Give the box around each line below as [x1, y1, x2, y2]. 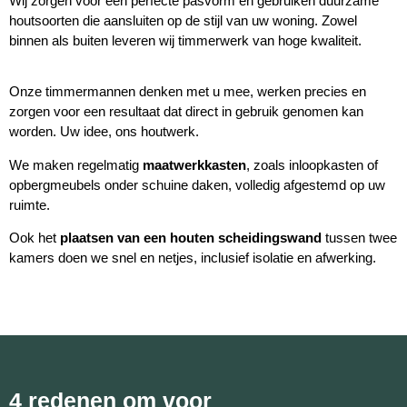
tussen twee [322, 229, 397, 245]
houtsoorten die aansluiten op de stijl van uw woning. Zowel [9, 12, 357, 28]
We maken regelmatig [9, 156, 143, 173]
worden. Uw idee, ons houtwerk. [9, 124, 199, 140]
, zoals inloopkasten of [246, 156, 378, 173]
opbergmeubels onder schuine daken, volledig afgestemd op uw [9, 176, 385, 193]
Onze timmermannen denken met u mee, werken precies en [9, 84, 366, 100]
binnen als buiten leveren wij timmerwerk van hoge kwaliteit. [9, 32, 362, 48]
